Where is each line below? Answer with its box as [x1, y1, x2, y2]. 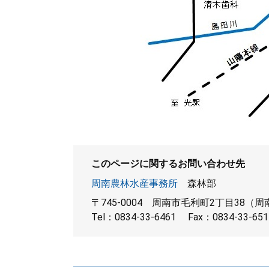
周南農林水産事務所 [91, 178, 178, 189]
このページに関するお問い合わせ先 [91, 158, 245, 169]
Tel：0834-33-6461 [91, 211, 176, 223]
